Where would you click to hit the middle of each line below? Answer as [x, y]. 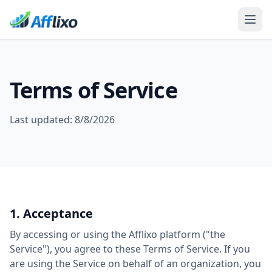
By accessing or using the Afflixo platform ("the [117, 234]
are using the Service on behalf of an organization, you [135, 263]
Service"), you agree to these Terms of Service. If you [130, 249]
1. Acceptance [51, 213]
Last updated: [42, 120]
